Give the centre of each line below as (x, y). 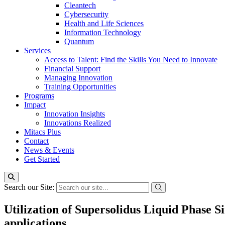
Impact (35, 105)
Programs (39, 96)
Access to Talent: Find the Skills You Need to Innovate (131, 60)
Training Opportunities (80, 87)
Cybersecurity (86, 14)
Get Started (42, 159)
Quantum (79, 41)
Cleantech (80, 5)
